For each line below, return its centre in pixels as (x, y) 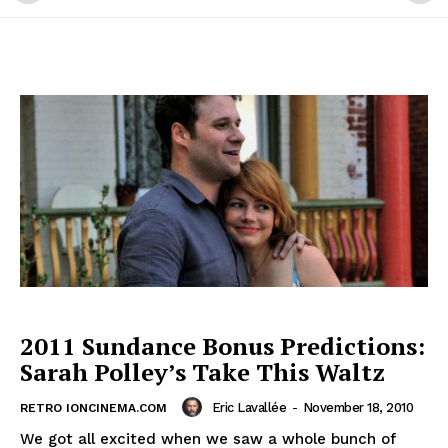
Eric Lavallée (248, 407)
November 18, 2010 (357, 407)
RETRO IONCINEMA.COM (93, 408)
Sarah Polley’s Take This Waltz (202, 372)
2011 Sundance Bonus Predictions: (222, 346)
